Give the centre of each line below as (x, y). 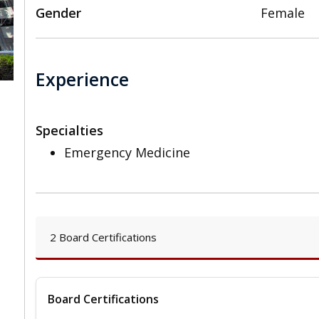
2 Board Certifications (103, 237)
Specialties (69, 131)
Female (283, 13)
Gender (58, 13)
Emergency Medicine (127, 153)
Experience (82, 79)
